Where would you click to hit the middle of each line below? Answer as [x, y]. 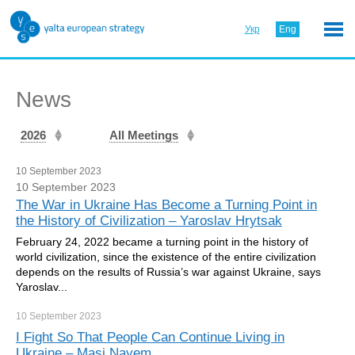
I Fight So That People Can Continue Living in [150, 337]
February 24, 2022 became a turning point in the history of [162, 242]
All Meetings [144, 135]
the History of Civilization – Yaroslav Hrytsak [149, 221]
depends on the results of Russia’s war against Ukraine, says [168, 272]
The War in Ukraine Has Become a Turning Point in [166, 205]
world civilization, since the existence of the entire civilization [166, 257]
